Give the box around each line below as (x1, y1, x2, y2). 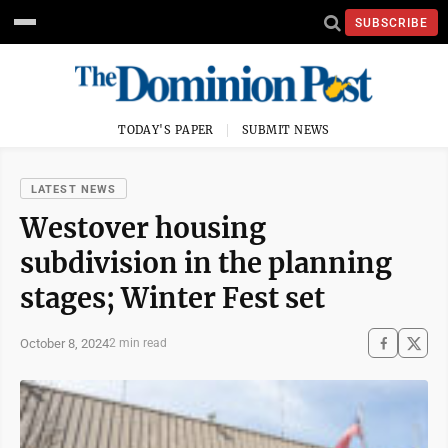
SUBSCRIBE (355, 15, 428, 30)
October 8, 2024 (20, 335, 109, 351)
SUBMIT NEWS (242, 123, 330, 137)
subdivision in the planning (20, 246, 392, 280)
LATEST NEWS (31, 183, 117, 196)
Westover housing (20, 211, 266, 245)
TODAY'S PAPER (118, 123, 214, 137)
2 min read (109, 336, 167, 350)
